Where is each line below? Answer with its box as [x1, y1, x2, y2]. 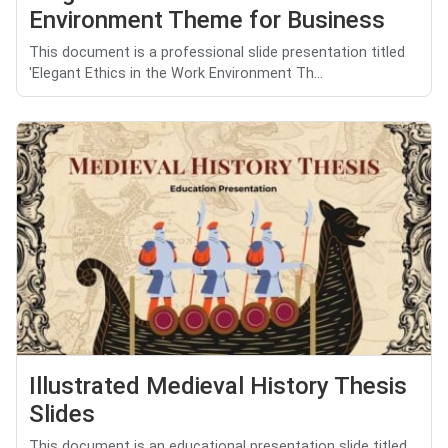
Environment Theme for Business [29, 5, 385, 34]
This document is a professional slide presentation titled [29, 43, 405, 61]
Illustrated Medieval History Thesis [29, 371, 407, 400]
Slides [29, 399, 95, 428]
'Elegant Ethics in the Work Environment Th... [29, 64, 323, 82]
